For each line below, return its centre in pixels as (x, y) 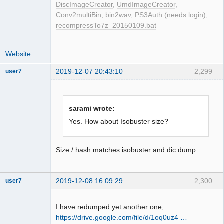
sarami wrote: (92, 108)
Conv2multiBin (79, 15)
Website (18, 54)
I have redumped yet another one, (110, 207)
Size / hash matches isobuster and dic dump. (127, 150)
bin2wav (118, 15)
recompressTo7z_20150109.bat (106, 25)
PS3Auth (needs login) (170, 15)
